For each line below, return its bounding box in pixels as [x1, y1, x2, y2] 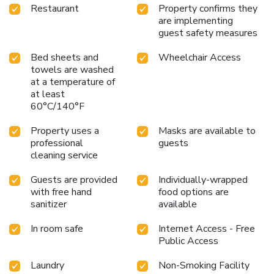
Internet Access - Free [158, 221, 255, 235]
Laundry [31, 258, 64, 272]
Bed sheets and [31, 50, 98, 64]
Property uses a [31, 124, 99, 138]
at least [31, 87, 65, 101]
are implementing [158, 13, 233, 28]
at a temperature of [31, 75, 115, 89]
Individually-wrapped [158, 172, 248, 187]
